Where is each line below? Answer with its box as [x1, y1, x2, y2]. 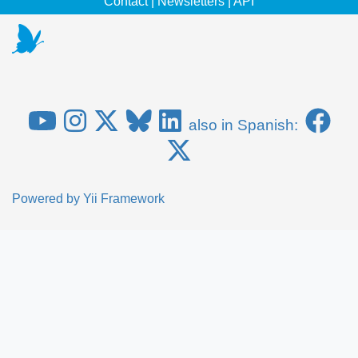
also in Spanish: [188, 117, 298, 134]
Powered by [12, 192, 83, 206]
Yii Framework [83, 192, 165, 206]
